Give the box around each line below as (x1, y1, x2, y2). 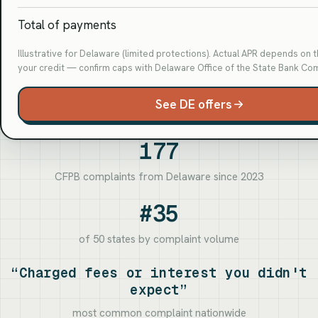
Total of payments (17, 16, 116, 33)
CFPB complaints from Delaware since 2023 (55, 170, 263, 185)
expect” (130, 281, 188, 300)
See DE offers (155, 96, 232, 112)
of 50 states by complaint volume (79, 232, 239, 247)
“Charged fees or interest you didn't (10, 264, 308, 283)
